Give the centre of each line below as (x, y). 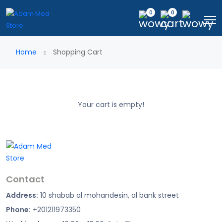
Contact (25, 179)
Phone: (18, 210)
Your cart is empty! (111, 105)
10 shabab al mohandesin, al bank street (109, 195)
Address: (22, 195)
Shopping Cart (77, 52)
